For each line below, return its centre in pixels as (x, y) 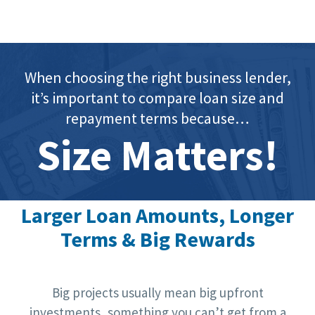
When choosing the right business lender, (157, 77)
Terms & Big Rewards (157, 239)
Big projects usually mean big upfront (157, 292)
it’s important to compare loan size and (157, 97)
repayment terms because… (157, 118)
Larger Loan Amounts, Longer (157, 216)
